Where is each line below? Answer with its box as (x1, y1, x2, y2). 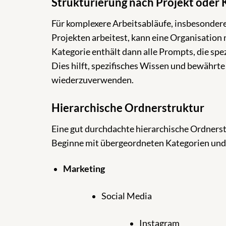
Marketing (63, 163, 105, 174)
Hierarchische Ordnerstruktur (51, 100, 204, 115)
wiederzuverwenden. (51, 74, 134, 85)
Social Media (101, 190, 152, 201)
